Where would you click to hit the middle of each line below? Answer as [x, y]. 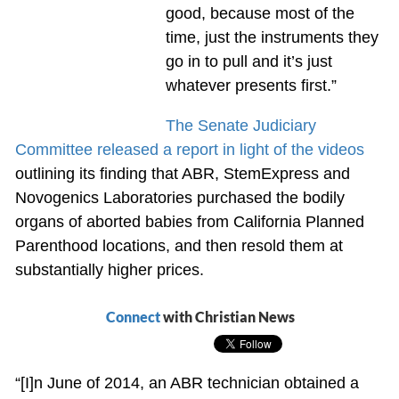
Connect [133, 317]
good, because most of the [260, 14]
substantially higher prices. [109, 270]
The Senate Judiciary [240, 126]
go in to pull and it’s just [248, 62]
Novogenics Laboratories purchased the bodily [179, 198]
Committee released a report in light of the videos [189, 150]
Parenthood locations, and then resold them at [179, 246]
